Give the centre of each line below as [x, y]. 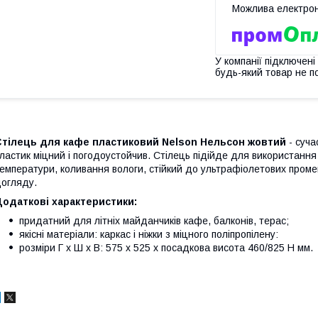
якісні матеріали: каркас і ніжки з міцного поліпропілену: [149, 234]
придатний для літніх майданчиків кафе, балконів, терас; [154, 220]
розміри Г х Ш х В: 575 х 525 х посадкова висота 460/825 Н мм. [166, 247]
